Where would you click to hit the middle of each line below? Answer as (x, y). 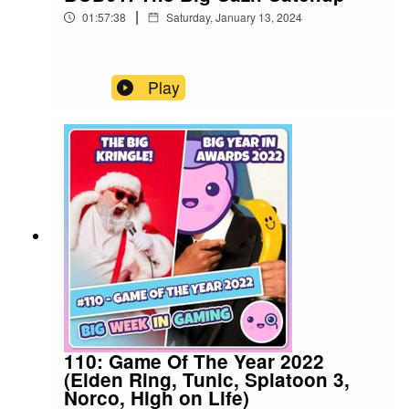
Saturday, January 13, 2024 (234, 16)
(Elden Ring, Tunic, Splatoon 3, (207, 379)
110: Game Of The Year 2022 (194, 361)
